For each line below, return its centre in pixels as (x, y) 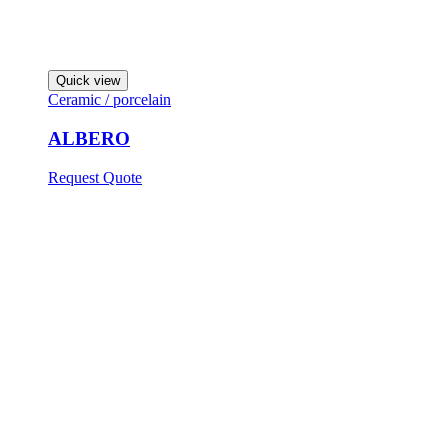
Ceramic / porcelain (109, 100)
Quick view (88, 81)
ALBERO (89, 139)
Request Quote (95, 177)
